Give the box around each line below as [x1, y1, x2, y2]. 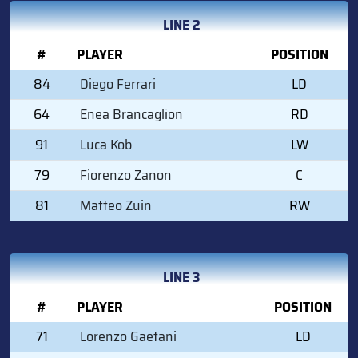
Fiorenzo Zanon [80, 163, 172, 186]
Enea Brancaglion [80, 102, 183, 125]
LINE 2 [162, 13, 201, 36]
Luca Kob [80, 133, 132, 156]
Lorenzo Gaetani [80, 324, 177, 348]
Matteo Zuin [80, 193, 152, 217]
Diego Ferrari [80, 72, 156, 95]
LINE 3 [163, 265, 200, 288]
